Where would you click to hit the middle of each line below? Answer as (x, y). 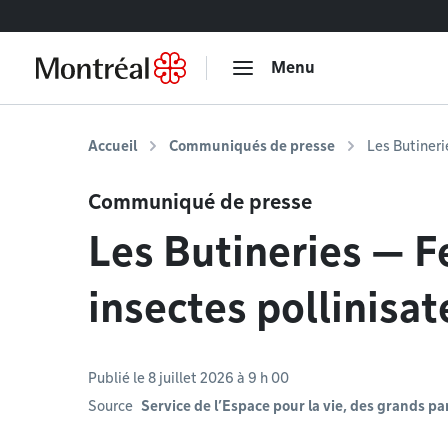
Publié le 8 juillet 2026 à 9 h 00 (188, 378)
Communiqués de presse (252, 146)
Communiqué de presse (200, 202)
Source (110, 406)
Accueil (112, 146)
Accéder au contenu (81, 15)
